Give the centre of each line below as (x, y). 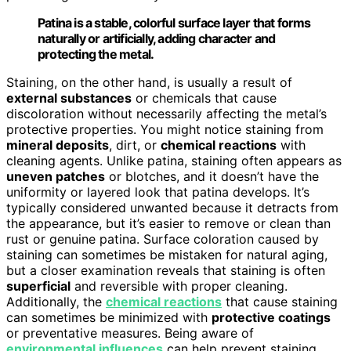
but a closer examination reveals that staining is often (166, 270)
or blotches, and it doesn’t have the (212, 176)
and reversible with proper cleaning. (179, 286)
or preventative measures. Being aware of (130, 333)
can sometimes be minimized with (109, 317)
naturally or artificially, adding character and (157, 38)
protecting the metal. (96, 54)
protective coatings (271, 317)
